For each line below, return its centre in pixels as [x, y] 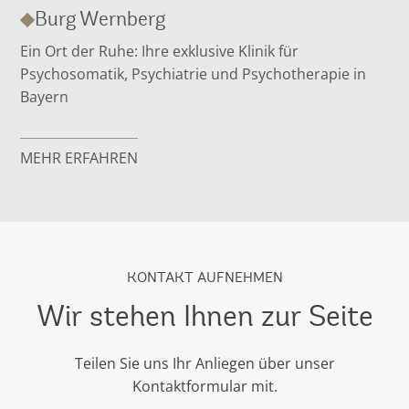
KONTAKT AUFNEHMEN [204, 278]
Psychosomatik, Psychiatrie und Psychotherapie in [194, 74]
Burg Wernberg [100, 19]
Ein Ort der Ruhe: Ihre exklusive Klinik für [160, 52]
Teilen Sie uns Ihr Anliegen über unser [204, 364]
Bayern [45, 97]
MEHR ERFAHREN [79, 158]
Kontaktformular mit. [204, 387]
